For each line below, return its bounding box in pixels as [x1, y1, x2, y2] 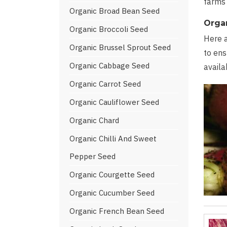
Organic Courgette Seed [69, 170, 155, 179]
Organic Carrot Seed [69, 79, 141, 89]
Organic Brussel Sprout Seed [69, 43, 171, 52]
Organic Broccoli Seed [69, 24, 148, 34]
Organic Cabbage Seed [69, 61, 149, 70]
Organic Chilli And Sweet [69, 134, 157, 143]
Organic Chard [69, 116, 119, 125]
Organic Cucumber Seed [69, 188, 155, 198]
